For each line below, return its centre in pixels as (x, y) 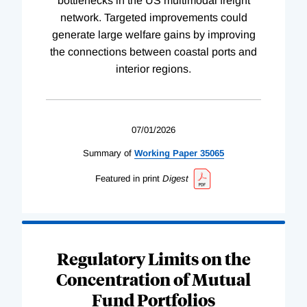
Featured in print (127, 178)
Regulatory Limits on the (153, 258)
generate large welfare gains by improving (153, 34)
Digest (175, 178)
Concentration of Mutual (153, 279)
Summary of (107, 153)
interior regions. (153, 69)
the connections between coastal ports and (153, 51)
